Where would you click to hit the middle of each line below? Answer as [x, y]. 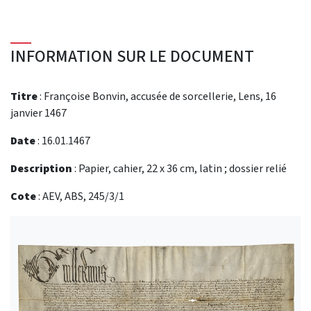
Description [42, 169]
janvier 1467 [39, 113]
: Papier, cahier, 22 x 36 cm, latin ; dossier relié [180, 169]
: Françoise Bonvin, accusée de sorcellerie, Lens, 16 [157, 96]
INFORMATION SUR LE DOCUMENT [132, 57]
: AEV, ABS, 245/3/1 [80, 196]
